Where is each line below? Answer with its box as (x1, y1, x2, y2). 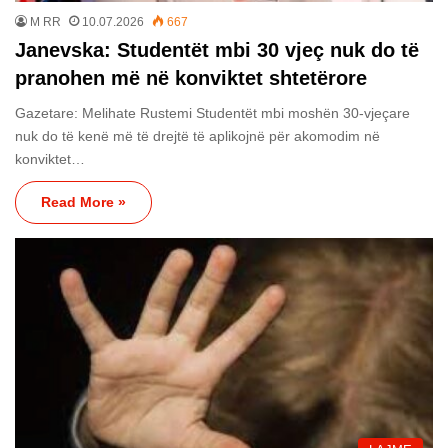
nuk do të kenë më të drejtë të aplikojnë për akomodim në (15, 128, 380, 145)
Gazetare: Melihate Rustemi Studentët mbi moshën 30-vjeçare (15, 105, 410, 122)
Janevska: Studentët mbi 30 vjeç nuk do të (15, 39, 419, 62)
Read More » (41, 194, 126, 211)
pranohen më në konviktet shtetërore (15, 67, 367, 90)
